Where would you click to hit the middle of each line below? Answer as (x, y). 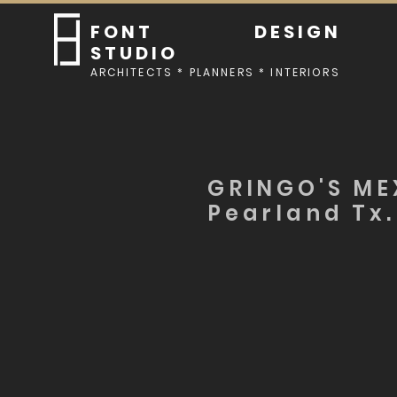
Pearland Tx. (301, 213)
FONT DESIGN (215, 32)
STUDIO (134, 53)
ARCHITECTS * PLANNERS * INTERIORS (215, 72)
